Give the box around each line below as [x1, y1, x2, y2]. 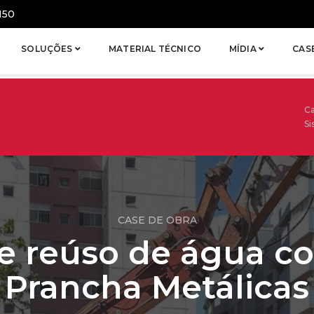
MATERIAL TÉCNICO [109, 43, 201, 54]
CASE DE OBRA [117, 214, 197, 226]
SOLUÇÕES [21, 43, 75, 54]
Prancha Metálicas [5, 267, 309, 307]
